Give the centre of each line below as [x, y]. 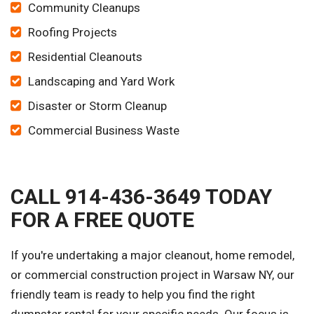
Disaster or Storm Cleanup [97, 106]
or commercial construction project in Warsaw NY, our [152, 275]
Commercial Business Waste [104, 131]
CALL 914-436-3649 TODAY [141, 197]
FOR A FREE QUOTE [102, 220]
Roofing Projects [73, 33]
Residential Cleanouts [85, 57]
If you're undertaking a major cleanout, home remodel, [152, 255]
